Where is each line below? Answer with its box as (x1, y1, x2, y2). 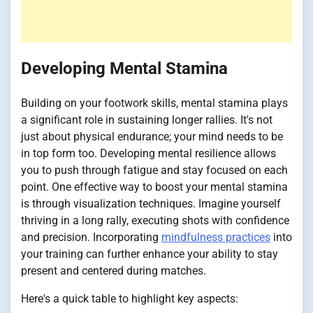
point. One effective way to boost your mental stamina (21, 180, 288, 194)
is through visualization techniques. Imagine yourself (21, 197, 281, 211)
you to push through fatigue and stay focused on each (21, 163, 288, 177)
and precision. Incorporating (21, 231, 161, 245)
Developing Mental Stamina (21, 59, 228, 79)
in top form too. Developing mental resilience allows (21, 147, 276, 161)
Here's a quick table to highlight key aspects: (21, 292, 238, 306)
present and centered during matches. (21, 264, 206, 278)
